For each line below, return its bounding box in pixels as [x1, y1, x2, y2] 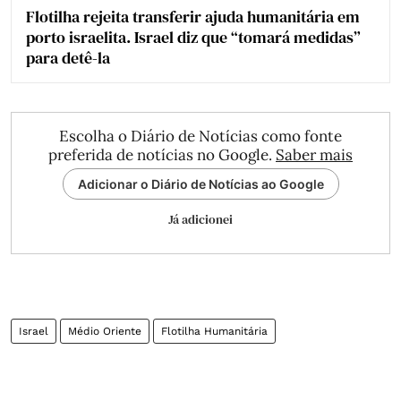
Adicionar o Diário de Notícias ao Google [77, 175, 324, 192]
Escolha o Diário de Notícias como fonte [59, 125, 342, 146]
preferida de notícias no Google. [48, 144, 276, 165]
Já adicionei [168, 209, 233, 228]
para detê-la [26, 46, 110, 69]
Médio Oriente [68, 324, 141, 337]
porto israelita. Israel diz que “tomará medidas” [26, 25, 361, 48]
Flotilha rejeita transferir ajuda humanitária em [26, 4, 360, 28]
